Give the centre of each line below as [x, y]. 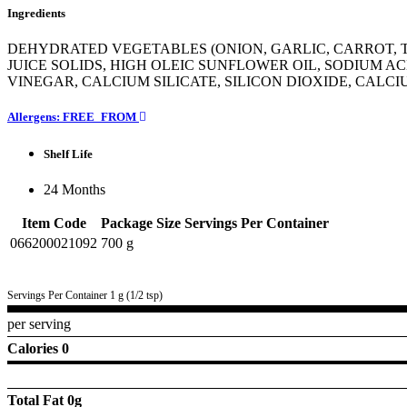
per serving [39, 323]
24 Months [74, 189]
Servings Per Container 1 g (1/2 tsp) [85, 295]
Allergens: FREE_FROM [73, 117]
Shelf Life [68, 154]
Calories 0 [38, 348]
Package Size [141, 223]
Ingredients [36, 14]
